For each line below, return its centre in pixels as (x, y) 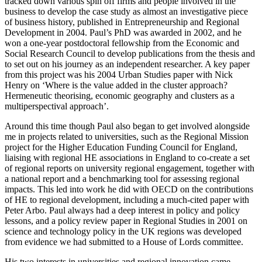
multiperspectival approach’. (57, 106)
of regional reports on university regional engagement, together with (130, 168)
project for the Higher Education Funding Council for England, (121, 147)
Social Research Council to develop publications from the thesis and (130, 53)
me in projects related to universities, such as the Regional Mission (127, 136)
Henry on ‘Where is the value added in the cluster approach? (116, 85)
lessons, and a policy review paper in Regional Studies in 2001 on (126, 220)
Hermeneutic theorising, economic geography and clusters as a (120, 95)
